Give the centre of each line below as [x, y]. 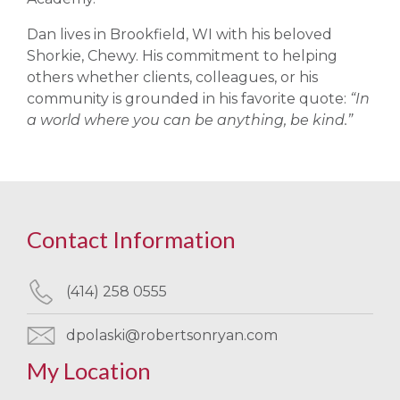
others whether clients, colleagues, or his [172, 77]
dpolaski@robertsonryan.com [172, 335]
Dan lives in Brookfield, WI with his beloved [179, 34]
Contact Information [131, 239]
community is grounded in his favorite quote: [188, 99]
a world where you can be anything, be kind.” [190, 120]
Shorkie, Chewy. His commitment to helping [182, 56]
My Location [89, 371]
